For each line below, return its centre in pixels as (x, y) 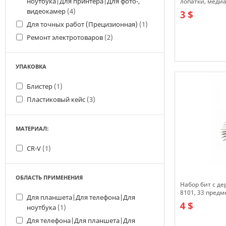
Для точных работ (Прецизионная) (83, 24)
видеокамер (47, 11)
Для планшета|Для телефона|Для (81, 197)
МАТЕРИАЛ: (32, 128)
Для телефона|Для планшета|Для (81, 220)
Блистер (40, 86)
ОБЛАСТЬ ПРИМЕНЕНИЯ (49, 177)
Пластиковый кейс (57, 99)
